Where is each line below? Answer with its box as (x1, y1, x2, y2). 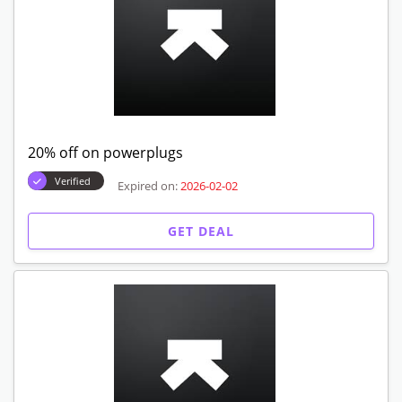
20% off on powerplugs (28, 143, 183, 162)
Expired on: (118, 177, 178, 194)
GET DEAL (168, 223, 234, 240)
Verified (55, 174, 91, 188)
